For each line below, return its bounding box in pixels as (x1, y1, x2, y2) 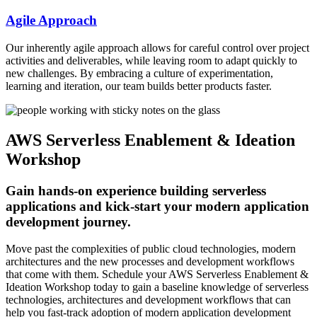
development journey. (6, 214, 131, 229)
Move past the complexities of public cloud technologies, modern (6, 243, 296, 255)
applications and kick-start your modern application (6, 198, 309, 214)
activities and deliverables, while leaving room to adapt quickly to (6, 54, 297, 67)
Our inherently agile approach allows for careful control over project (6, 41, 309, 54)
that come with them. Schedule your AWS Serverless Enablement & (6, 268, 309, 281)
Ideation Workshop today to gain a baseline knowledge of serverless (6, 281, 309, 294)
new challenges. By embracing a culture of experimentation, (6, 67, 273, 79)
